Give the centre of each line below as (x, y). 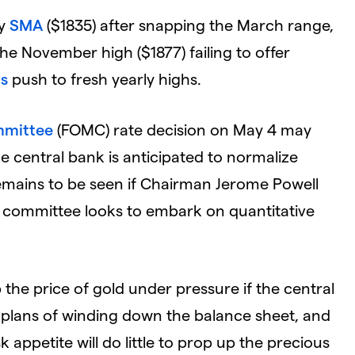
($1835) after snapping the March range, (188, 24)
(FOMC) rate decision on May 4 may (182, 129)
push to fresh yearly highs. (105, 78)
